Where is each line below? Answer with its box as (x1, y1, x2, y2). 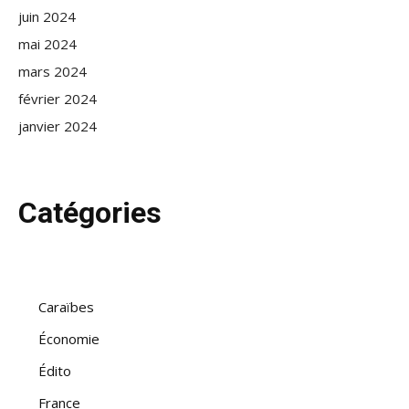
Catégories (18, 194, 162, 230)
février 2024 (18, 89, 97, 108)
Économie (38, 329, 100, 348)
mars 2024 (18, 61, 87, 80)
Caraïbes (38, 297, 94, 316)
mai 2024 (18, 34, 77, 53)
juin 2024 (18, 6, 76, 26)
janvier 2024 (18, 116, 97, 135)
